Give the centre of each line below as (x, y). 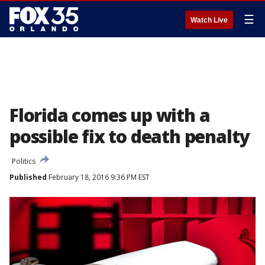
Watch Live (209, 20)
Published (28, 177)
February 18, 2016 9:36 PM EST (98, 177)
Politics (24, 161)
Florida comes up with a (110, 115)
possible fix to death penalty (130, 136)
